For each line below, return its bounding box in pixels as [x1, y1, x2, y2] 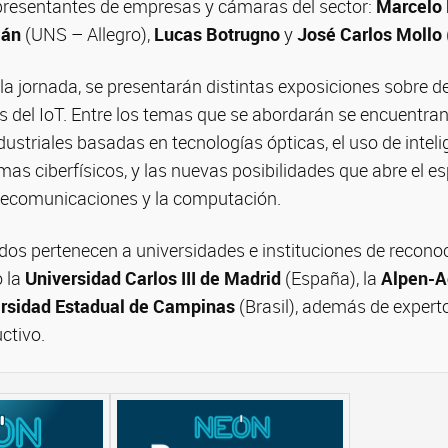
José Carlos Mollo [297, 22, 442, 46]
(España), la [281, 266, 381, 290]
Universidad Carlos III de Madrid [25, 266, 281, 290]
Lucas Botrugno [154, 22, 280, 46]
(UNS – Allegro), [21, 22, 154, 46]
